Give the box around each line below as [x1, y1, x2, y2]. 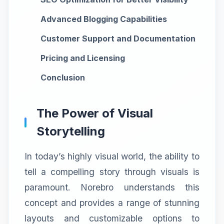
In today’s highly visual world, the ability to [24, 150, 199, 161]
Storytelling [36, 123, 105, 138]
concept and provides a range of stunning [24, 197, 199, 208]
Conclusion [40, 72, 85, 82]
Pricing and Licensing [40, 52, 125, 63]
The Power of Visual [36, 105, 153, 120]
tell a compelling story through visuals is [24, 166, 199, 177]
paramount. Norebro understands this [24, 181, 199, 192]
